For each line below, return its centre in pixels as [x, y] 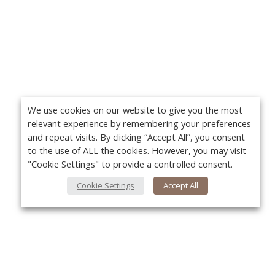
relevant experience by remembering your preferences [139, 123]
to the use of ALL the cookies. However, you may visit [137, 150]
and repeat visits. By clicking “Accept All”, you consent [136, 137]
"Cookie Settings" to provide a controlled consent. [130, 164]
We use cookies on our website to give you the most [135, 110]
